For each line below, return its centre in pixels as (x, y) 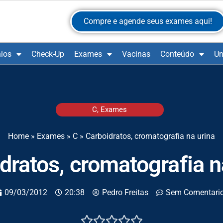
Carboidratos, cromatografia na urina (150, 136)
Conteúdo (177, 54)
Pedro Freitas (125, 193)
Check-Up (48, 54)
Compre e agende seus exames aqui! (148, 21)
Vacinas (136, 54)
